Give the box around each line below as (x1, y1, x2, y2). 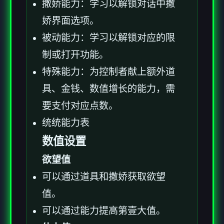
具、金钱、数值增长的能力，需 (42, 83, 175, 94)
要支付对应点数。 (42, 100, 118, 111)
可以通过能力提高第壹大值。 (42, 205, 165, 216)
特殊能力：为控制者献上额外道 (42, 66, 175, 77)
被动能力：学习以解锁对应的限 (42, 32, 175, 43)
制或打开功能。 (42, 49, 108, 60)
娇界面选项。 (42, 15, 99, 26)
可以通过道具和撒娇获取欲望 (42, 171, 165, 182)
